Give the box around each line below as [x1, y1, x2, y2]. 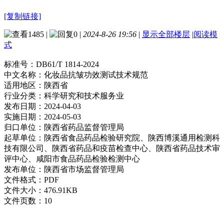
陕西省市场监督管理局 [44, 164, 124, 173]
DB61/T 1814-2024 [36, 59, 99, 68]
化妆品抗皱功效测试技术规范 [44, 70, 148, 79]
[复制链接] [4, 11, 41, 20]
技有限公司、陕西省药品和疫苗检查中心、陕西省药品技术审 [4, 143, 220, 152]
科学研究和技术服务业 [44, 91, 124, 100]
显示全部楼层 [142, 29, 190, 38]
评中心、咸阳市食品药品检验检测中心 [4, 154, 140, 163]
